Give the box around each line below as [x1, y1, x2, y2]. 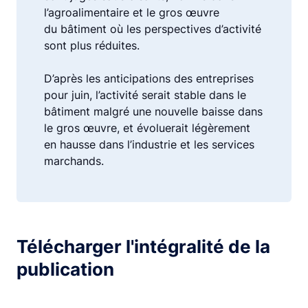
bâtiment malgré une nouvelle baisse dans [44, 104, 263, 118]
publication [16, 258, 114, 280]
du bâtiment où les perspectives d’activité [44, 22, 261, 36]
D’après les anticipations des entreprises [44, 71, 254, 85]
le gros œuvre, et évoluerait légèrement [44, 121, 250, 135]
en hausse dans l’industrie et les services [44, 137, 254, 151]
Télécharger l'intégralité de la [16, 236, 270, 257]
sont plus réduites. [44, 38, 140, 52]
